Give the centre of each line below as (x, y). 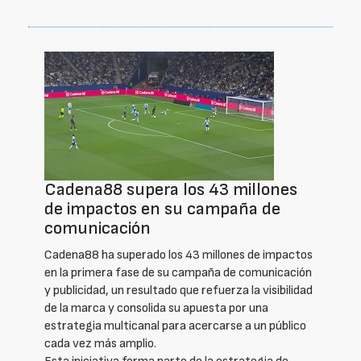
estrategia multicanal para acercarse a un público (175, 326)
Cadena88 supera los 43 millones (171, 190)
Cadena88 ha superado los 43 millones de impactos (178, 255)
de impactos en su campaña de (162, 209)
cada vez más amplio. (100, 344)
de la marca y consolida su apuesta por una (156, 308)
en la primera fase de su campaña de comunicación (178, 273)
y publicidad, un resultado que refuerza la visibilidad (178, 290)
